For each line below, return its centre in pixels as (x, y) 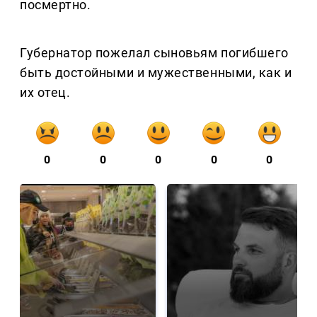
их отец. (45, 93)
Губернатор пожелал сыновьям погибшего (154, 53)
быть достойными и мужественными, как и (156, 73)
